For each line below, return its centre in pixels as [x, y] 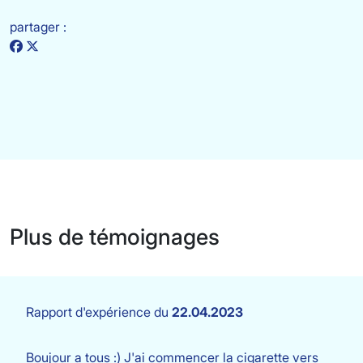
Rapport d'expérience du [99, 312]
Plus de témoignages [115, 237]
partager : [38, 27]
